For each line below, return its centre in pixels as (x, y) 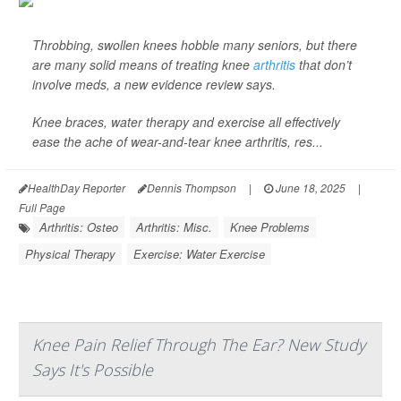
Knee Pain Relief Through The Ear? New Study (199, 345)
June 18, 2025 (309, 188)
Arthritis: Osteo (79, 227)
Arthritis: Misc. (174, 227)
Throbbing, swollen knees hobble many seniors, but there (195, 45)
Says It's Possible (93, 370)
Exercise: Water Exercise (199, 254)
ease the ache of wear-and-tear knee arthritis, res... (178, 142)
